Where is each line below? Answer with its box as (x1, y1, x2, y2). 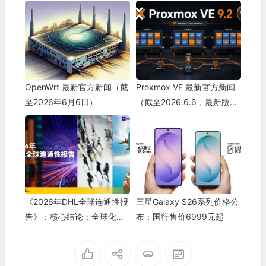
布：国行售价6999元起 (135, 211, 224, 221)
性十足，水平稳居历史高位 (24, 226, 125, 236)
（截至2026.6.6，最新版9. (135, 97, 237, 107)
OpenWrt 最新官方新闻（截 (24, 82, 128, 93)
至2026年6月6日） (24, 97, 97, 107)
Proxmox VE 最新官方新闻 (135, 82, 235, 93)
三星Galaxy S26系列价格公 (135, 196, 239, 207)
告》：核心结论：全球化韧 (24, 211, 125, 221)
